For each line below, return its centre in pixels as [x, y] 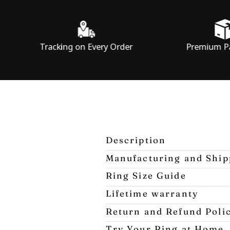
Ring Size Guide [146, 176]
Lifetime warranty [152, 194]
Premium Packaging [181, 47]
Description [136, 140]
